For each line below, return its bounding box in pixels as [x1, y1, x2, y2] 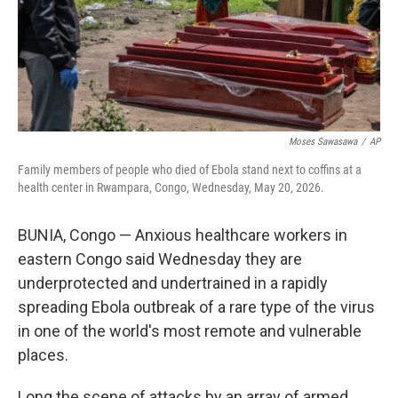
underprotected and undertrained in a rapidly [18, 274, 328, 292]
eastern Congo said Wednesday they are [18, 250, 302, 268]
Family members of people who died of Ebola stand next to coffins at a [18, 163, 362, 177]
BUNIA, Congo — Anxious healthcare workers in [18, 226, 347, 244]
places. [18, 346, 68, 364]
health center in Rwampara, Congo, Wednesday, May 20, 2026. [18, 180, 324, 195]
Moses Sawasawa [289, 136, 357, 147]
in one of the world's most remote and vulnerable [18, 322, 362, 340]
